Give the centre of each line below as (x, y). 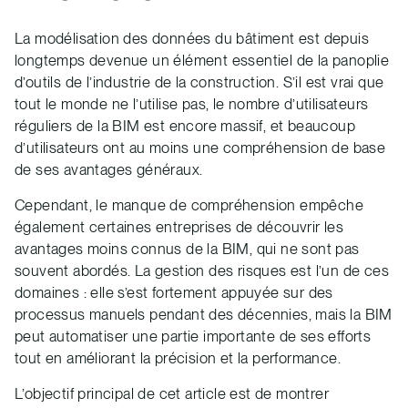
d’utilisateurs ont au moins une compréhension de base (200, 148)
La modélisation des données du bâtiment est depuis (192, 39)
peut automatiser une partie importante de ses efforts (193, 337)
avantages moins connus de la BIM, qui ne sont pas (187, 249)
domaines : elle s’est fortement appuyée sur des (174, 293)
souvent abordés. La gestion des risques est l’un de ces (202, 271)
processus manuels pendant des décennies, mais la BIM (204, 315)
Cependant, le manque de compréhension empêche (189, 205)
